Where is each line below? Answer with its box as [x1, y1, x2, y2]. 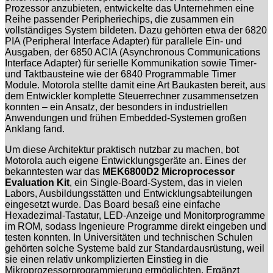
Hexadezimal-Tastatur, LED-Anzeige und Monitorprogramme [5, 210, 265, 221]
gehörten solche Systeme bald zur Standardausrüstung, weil [5, 243, 264, 253]
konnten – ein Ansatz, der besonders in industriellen [5, 101, 228, 112]
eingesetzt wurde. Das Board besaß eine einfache [5, 199, 221, 210]
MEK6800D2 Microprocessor [102, 166, 235, 177]
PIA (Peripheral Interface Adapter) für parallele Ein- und [5, 35, 242, 46]
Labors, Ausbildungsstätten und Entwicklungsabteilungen [5, 188, 252, 199]
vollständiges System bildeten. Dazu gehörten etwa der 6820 [5, 24, 267, 35]
